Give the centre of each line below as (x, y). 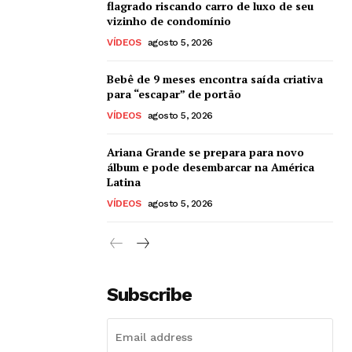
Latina (124, 181)
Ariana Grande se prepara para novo (205, 152)
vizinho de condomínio (169, 20)
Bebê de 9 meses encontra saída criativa (215, 79)
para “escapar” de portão (174, 93)
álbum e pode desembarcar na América (211, 167)
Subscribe (149, 294)
